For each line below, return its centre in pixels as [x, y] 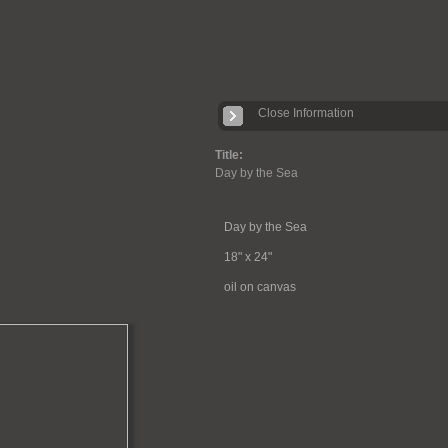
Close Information [306, 113]
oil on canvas [259, 287]
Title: [229, 155]
